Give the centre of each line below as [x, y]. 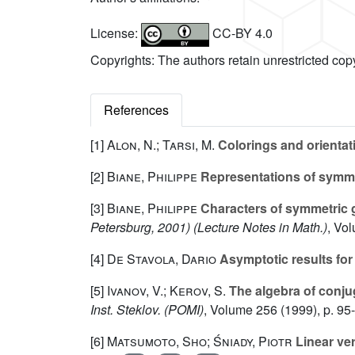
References [136, 110]
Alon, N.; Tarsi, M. [161, 145]
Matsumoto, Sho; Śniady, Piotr [200, 342]
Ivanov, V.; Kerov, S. [166, 291]
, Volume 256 [240, 310]
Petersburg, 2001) [140, 227]
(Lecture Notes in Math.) [259, 227]
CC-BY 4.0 [240, 33]
